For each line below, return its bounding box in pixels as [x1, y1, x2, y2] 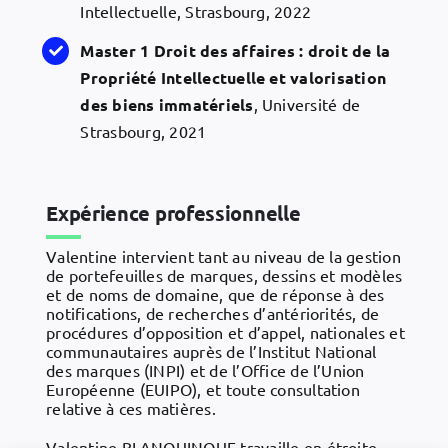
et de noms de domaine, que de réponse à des [46, 283, 385, 304]
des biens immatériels [80, 94, 254, 116]
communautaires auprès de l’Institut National [46, 340, 377, 361]
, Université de [253, 94, 361, 115]
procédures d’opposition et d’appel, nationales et [46, 321, 405, 342]
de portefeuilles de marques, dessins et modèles [46, 264, 403, 285]
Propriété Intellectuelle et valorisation [80, 67, 387, 89]
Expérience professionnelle [46, 200, 301, 227]
